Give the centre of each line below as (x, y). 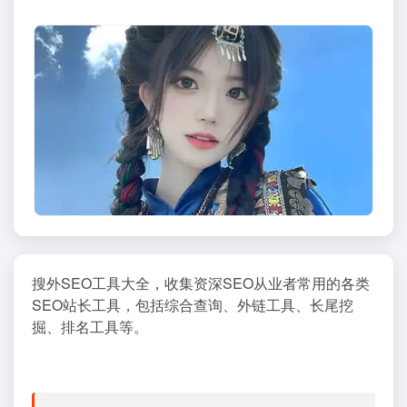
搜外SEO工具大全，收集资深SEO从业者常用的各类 (201, 283)
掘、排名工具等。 (90, 327)
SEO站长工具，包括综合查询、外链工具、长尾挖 (193, 305)
